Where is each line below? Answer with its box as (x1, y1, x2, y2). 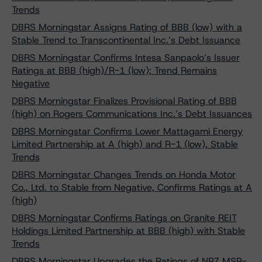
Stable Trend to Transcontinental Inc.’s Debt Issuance (12, 34, 240, 46)
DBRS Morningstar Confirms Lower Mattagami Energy (12, 125, 243, 137)
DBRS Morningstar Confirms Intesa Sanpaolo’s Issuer (12, 51, 240, 64)
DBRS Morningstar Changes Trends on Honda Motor (12, 168, 236, 181)
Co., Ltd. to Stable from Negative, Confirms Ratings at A (12, 181, 252, 194)
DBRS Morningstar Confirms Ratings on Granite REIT (12, 212, 237, 224)
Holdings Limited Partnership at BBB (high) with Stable (12, 225, 245, 237)
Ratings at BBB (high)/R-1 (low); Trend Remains (12, 64, 217, 77)
